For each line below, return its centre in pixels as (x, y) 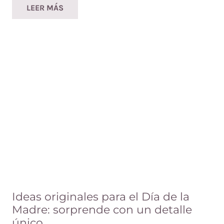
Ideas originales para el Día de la (101, 196)
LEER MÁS (45, 7)
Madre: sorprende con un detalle (102, 209)
